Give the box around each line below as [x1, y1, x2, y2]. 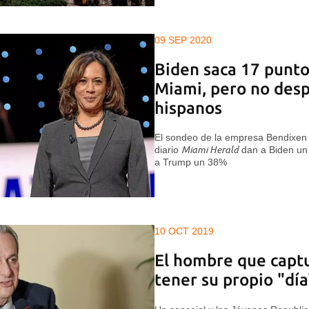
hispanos [154, 98, 222, 117]
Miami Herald [181, 144, 239, 156]
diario [154, 144, 181, 156]
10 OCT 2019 [154, 226, 214, 237]
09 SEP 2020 [154, 34, 212, 46]
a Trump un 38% [154, 157, 227, 168]
